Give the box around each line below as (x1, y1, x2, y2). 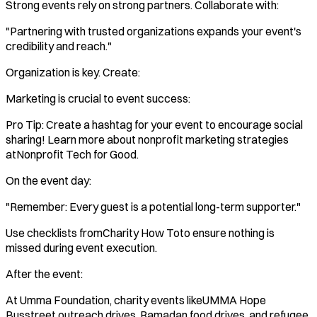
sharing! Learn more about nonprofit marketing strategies (6, 132, 289, 146)
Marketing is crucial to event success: (6, 91, 190, 105)
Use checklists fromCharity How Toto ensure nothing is (6, 225, 275, 240)
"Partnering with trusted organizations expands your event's (6, 23, 301, 38)
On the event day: (6, 173, 91, 188)
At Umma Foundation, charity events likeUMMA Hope (6, 292, 266, 307)
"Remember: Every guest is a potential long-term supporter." (6, 199, 301, 214)
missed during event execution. (6, 240, 157, 255)
